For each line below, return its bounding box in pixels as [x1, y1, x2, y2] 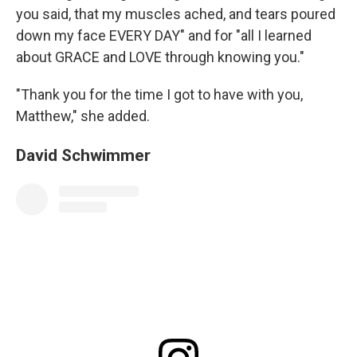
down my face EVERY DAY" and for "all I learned [16, 26, 312, 44]
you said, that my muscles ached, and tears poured [16, 5, 335, 22]
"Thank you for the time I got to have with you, [16, 85, 303, 103]
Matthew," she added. [16, 107, 150, 124]
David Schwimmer [16, 144, 151, 165]
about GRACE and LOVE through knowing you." [16, 48, 304, 65]
